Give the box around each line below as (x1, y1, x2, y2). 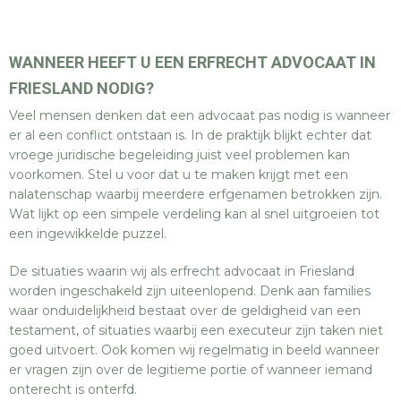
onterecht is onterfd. (9, 381, 137, 397)
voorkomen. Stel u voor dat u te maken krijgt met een (9, 166, 348, 183)
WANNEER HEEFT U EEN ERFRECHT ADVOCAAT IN (9, 53, 376, 72)
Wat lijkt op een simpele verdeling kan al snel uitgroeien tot (9, 206, 380, 222)
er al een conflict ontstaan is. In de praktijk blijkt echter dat (9, 127, 371, 143)
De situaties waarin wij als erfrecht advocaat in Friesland (9, 263, 354, 279)
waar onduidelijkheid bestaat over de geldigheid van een (9, 303, 361, 319)
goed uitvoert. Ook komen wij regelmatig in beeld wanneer (9, 342, 380, 358)
